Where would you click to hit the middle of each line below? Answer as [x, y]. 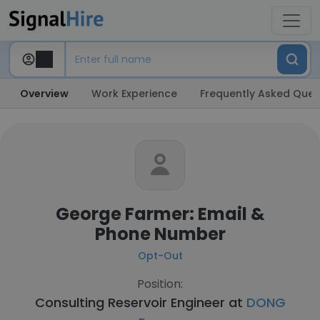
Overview [44, 94]
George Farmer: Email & [160, 214]
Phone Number [160, 234]
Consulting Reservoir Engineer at [140, 302]
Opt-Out [160, 256]
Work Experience [134, 94]
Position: [160, 284]
